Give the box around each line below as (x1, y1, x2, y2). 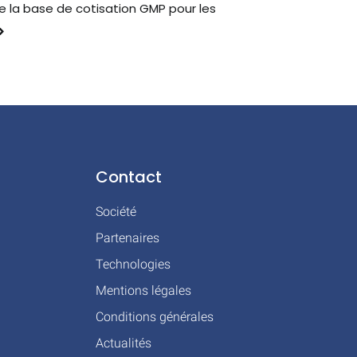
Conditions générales (96, 309, 214, 324)
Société (96, 204, 137, 219)
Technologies (96, 257, 171, 272)
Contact (96, 166, 163, 188)
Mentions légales (96, 283, 192, 298)
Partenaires (96, 230, 160, 245)
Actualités (96, 335, 152, 351)
